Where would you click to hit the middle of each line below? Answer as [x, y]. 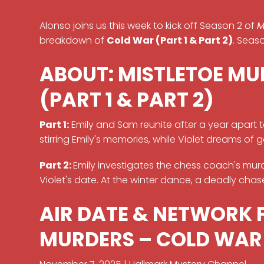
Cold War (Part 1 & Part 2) [170, 40]
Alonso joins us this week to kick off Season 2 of [148, 26]
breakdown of [73, 40]
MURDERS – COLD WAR [151, 240]
